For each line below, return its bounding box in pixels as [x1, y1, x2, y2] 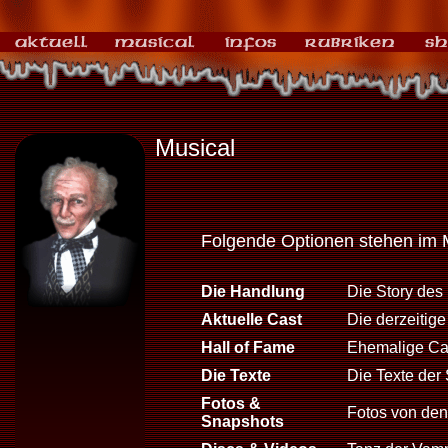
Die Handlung [200, 283, 305, 300]
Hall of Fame [200, 339, 295, 356]
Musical [155, 134, 235, 161]
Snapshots [200, 413, 284, 430]
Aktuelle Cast [200, 311, 302, 328]
